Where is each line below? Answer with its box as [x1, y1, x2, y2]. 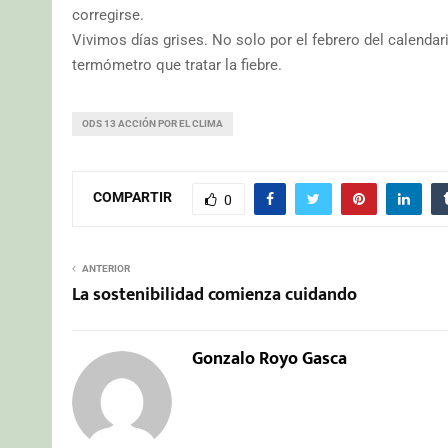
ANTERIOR [82, 262, 130, 274]
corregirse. [72, 5, 144, 24]
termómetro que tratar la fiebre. [72, 55, 282, 74]
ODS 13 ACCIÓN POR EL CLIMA [82, 117, 223, 129]
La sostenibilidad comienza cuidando [72, 279, 357, 310]
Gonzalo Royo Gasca [192, 343, 347, 374]
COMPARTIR [93, 189, 172, 206]
